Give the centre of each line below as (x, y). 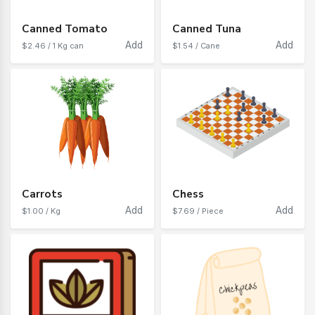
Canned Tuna (207, 29)
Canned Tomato (65, 29)
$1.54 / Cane (196, 46)
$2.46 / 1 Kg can (53, 46)
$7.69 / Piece (198, 211)
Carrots (42, 194)
